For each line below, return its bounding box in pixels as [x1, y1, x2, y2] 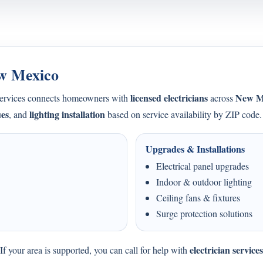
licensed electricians [130, 91, 208, 104]
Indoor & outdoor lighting [156, 176, 252, 188]
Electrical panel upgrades [156, 160, 249, 172]
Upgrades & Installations [146, 142, 245, 156]
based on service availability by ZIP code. [105, 108, 262, 120]
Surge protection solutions [156, 207, 252, 220]
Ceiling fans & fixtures [156, 191, 240, 204]
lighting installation [29, 107, 105, 121]
